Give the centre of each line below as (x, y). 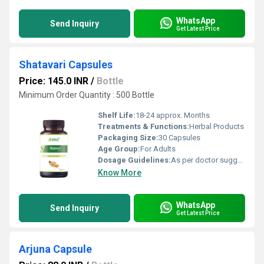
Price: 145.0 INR (54, 81)
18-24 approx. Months (173, 115)
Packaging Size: (128, 138)
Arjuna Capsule (55, 249)
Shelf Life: (117, 115)
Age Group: (119, 149)
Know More (120, 173)
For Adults (158, 149)
